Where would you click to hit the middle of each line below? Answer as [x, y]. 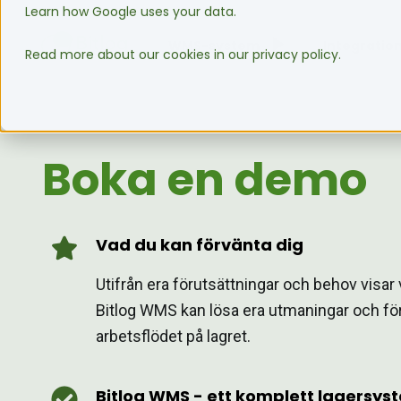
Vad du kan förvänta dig [200, 245]
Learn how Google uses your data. [131, 11]
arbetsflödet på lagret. [173, 336]
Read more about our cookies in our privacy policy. [183, 54]
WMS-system [214, 46]
